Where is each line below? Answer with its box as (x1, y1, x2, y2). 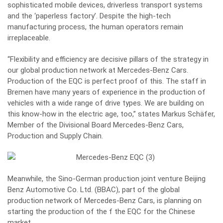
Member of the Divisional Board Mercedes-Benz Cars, (7, 120, 184, 129)
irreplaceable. (7, 33, 50, 42)
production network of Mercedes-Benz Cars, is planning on (7, 196, 202, 205)
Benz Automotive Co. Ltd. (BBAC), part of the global (7, 185, 180, 194)
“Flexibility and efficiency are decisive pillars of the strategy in (7, 55, 209, 64)
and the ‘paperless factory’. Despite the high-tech (7, 11, 171, 20)
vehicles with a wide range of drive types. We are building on (7, 99, 204, 108)
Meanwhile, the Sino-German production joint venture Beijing (7, 174, 206, 183)
